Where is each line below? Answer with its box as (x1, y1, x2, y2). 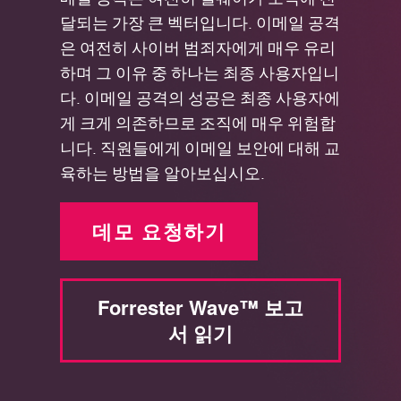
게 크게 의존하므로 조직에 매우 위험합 (60, 110, 337, 134)
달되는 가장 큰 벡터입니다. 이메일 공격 (60, 10, 341, 34)
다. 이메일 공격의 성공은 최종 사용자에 (60, 85, 341, 109)
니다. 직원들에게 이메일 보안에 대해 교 (60, 135, 341, 159)
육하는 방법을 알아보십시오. (60, 160, 266, 184)
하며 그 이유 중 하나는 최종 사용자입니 (60, 60, 340, 84)
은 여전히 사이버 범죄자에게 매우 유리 (60, 35, 337, 59)
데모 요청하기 (92, 217, 226, 246)
